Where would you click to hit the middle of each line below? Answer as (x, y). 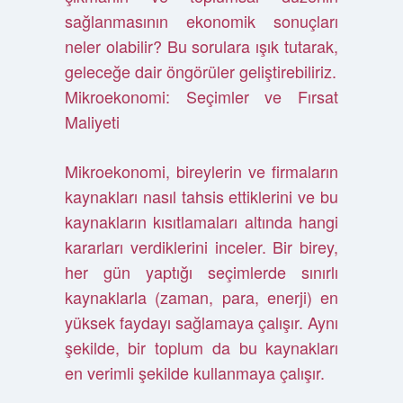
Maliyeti (92, 121)
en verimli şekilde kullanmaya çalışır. (194, 372)
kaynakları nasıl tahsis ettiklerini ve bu (201, 196)
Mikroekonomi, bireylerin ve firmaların (201, 171)
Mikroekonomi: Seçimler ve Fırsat (201, 96)
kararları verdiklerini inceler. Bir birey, (201, 246)
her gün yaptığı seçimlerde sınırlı (201, 272)
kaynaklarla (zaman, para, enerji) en (201, 297)
